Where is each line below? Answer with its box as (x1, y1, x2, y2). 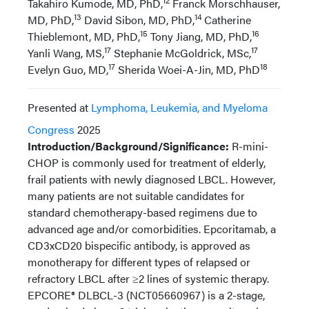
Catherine (201, 12, 251, 28)
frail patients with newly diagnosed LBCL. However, (28, 171, 275, 187)
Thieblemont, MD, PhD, (28, 28, 140, 44)
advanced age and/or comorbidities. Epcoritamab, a (28, 221, 276, 237)
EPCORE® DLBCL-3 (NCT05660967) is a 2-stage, (28, 287, 265, 303)
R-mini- (229, 138, 268, 154)
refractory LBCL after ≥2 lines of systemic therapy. (28, 270, 269, 286)
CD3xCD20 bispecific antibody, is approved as (28, 237, 250, 253)
